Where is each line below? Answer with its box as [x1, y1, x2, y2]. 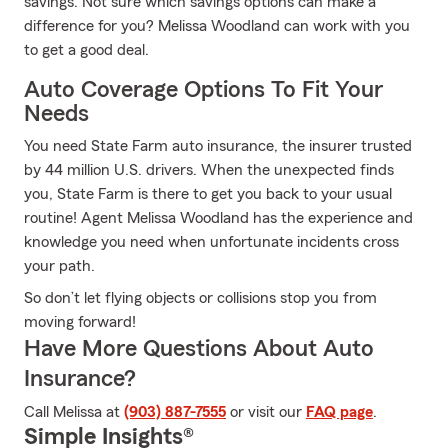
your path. [24, 258, 95, 274]
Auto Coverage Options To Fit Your [24, 78, 383, 102]
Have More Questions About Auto [24, 337, 374, 361]
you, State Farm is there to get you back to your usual [24, 186, 392, 202]
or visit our [226, 404, 306, 420]
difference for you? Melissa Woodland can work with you [24, 18, 410, 34]
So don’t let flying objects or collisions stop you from [24, 290, 377, 306]
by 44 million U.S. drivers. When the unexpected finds [24, 162, 394, 178]
